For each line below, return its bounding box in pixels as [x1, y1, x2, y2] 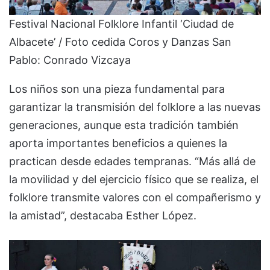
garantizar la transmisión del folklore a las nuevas [9, 100, 260, 113]
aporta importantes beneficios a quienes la [9, 136, 227, 149]
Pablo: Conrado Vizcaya [9, 53, 131, 66]
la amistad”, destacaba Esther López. [9, 209, 196, 222]
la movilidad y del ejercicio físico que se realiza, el [9, 172, 259, 186]
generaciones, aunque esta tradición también [9, 118, 239, 131]
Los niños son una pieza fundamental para [9, 82, 225, 95]
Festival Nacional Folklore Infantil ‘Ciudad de [9, 17, 234, 30]
